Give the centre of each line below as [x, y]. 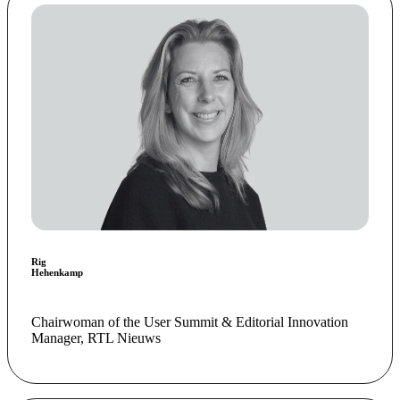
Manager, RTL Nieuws [96, 337]
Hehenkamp [57, 272]
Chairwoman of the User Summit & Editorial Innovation [189, 321]
